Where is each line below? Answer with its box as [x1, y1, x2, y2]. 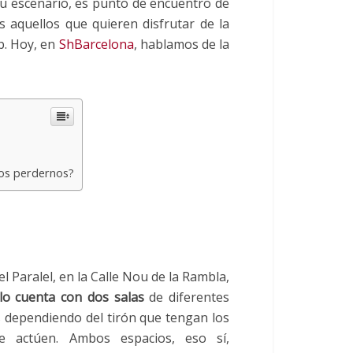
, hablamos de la [133, 35, 230, 53]
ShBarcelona [58, 35, 134, 53]
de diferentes [143, 288, 229, 306]
